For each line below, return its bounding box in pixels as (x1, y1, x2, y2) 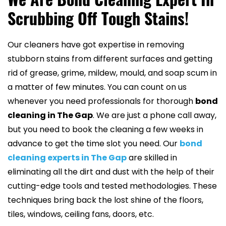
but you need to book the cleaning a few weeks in (8, 124, 203, 136)
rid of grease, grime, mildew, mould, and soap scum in (8, 67, 217, 79)
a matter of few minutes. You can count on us (8, 81, 187, 93)
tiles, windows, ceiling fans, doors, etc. (8, 208, 154, 220)
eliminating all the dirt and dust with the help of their (8, 166, 214, 178)
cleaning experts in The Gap (8, 152, 127, 164)
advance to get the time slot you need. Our (8, 138, 180, 150)
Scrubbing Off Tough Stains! (8, 6, 189, 30)
